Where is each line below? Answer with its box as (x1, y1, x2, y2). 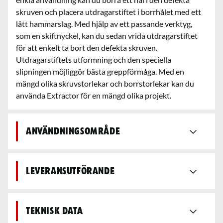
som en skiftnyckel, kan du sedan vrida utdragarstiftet (16, 30, 198, 40)
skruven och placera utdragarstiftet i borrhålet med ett (16, 6, 201, 16)
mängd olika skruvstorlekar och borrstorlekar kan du (16, 78, 194, 88)
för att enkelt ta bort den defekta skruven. (16, 42, 157, 52)
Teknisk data (26, 206, 83, 216)
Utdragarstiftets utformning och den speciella (16, 54, 171, 64)
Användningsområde (26, 126, 120, 136)
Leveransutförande (26, 166, 115, 176)
